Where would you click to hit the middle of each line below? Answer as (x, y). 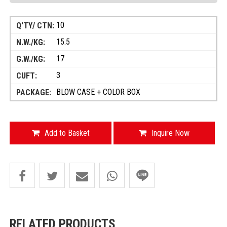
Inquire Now (171, 133)
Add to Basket (67, 133)
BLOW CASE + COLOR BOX (99, 92)
